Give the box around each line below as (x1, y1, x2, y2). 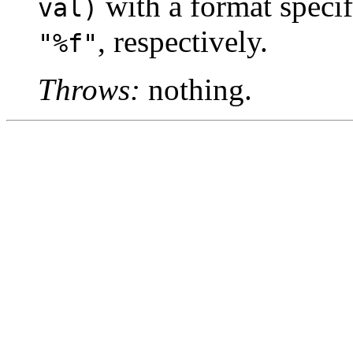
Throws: (38, 72, 140, 107)
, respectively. (98, 24, 268, 59)
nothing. (140, 72, 252, 107)
